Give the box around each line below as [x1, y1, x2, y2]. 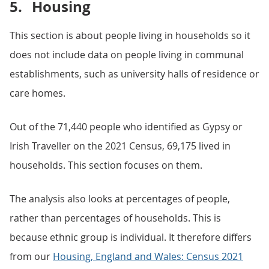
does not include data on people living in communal [10, 48, 244, 61]
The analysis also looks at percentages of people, [10, 192, 230, 205]
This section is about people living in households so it [10, 29, 250, 42]
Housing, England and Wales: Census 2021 [53, 250, 243, 263]
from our [10, 250, 53, 263]
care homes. [10, 86, 65, 100]
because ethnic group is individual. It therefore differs [10, 231, 252, 244]
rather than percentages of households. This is [10, 211, 221, 225]
